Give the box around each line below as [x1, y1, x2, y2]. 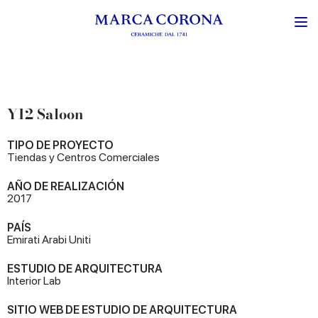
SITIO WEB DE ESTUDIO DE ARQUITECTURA [7, 303, 237, 317]
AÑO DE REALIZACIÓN [7, 180, 124, 193]
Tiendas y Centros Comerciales [7, 150, 160, 164]
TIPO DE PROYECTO [7, 138, 114, 152]
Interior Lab [7, 274, 61, 287]
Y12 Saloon [7, 103, 83, 125]
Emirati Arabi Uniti [7, 233, 91, 246]
